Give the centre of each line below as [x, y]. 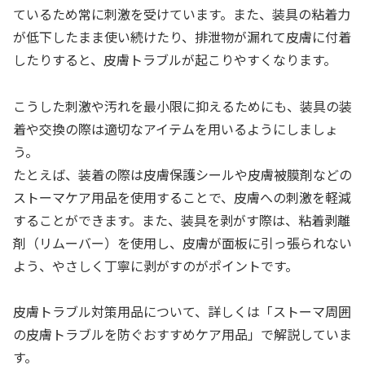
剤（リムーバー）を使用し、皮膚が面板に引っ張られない [182, 242]
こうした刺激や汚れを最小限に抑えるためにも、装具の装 [182, 106]
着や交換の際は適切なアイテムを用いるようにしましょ [176, 128]
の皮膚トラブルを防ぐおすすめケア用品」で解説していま [182, 334]
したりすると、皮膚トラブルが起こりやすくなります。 [175, 59]
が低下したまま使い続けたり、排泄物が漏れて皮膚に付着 [182, 36]
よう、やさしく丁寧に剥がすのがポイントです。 [156, 265]
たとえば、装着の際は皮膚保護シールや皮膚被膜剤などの [182, 174]
